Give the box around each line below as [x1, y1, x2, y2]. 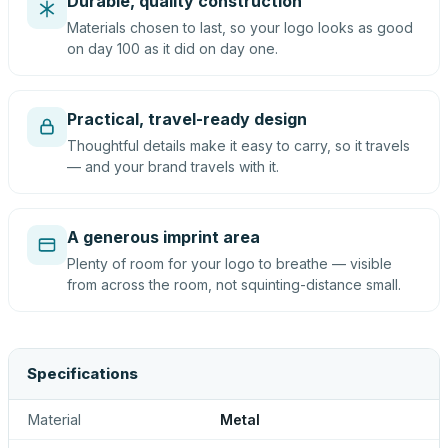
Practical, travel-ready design [67, 109, 307, 129]
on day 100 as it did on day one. [67, 40, 278, 57]
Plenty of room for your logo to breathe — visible [67, 255, 392, 272]
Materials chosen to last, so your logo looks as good [67, 19, 413, 36]
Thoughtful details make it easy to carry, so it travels [67, 137, 410, 154]
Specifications [27, 364, 138, 383]
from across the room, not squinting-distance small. [67, 276, 401, 293]
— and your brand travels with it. [67, 158, 279, 175]
